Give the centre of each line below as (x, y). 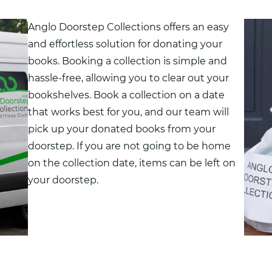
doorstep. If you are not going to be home (129, 146)
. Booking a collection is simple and (142, 61)
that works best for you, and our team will (128, 112)
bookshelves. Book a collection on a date (126, 95)
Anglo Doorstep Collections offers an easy (128, 27)
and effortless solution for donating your (125, 44)
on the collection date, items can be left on (131, 163)
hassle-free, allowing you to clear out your (128, 78)
